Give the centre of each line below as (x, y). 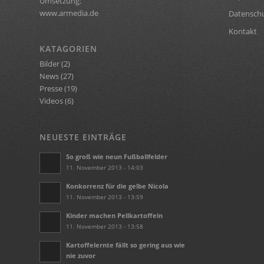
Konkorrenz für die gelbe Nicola (117, 186)
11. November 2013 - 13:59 (105, 197)
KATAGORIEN (68, 49)
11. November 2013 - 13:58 (105, 226)
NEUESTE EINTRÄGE (83, 137)
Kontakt (242, 32)
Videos (51, 101)
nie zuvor (81, 255)
